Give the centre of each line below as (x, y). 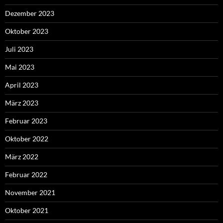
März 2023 (22, 103)
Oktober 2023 (27, 31)
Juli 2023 (19, 49)
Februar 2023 (26, 121)
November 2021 (30, 193)
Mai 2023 (20, 67)
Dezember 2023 (30, 13)
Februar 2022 (26, 175)
